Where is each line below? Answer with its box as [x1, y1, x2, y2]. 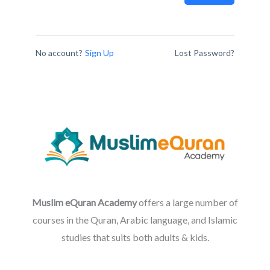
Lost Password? [175, 48, 234, 58]
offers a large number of [137, 196, 238, 208]
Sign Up [85, 48, 114, 58]
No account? [36, 48, 83, 58]
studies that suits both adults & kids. [61, 231, 209, 243]
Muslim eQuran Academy [32, 196, 137, 208]
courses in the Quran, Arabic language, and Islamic [33, 213, 237, 225]
